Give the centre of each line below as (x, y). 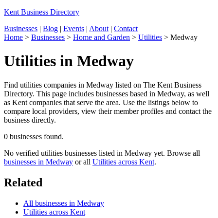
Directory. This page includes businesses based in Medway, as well (107, 93)
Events (74, 28)
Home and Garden (101, 37)
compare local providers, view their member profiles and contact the (108, 111)
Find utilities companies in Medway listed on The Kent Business (103, 85)
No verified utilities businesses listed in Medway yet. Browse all (102, 153)
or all (83, 162)
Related (23, 182)
